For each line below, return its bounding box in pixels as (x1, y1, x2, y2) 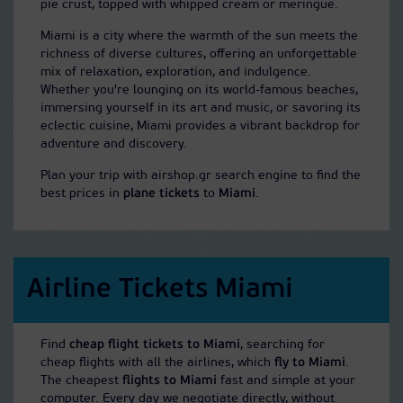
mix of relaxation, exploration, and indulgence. (40, 65, 311, 79)
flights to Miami (122, 373, 217, 388)
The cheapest (40, 373, 122, 388)
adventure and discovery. (40, 137, 187, 151)
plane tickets (123, 186, 200, 201)
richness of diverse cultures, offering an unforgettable (40, 47, 357, 61)
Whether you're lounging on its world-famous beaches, (40, 83, 358, 97)
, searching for (240, 337, 325, 352)
